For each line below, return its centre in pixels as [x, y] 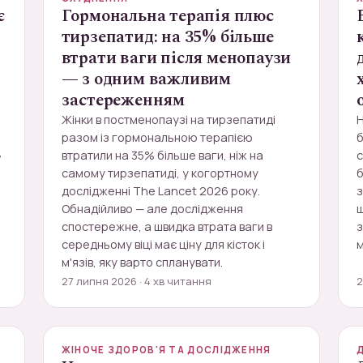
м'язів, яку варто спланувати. [142, 262]
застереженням [123, 100]
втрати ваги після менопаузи [176, 58]
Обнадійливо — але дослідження [152, 209]
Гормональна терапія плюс [167, 16]
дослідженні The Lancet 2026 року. [160, 191]
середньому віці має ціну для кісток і [163, 244]
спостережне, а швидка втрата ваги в [167, 226]
